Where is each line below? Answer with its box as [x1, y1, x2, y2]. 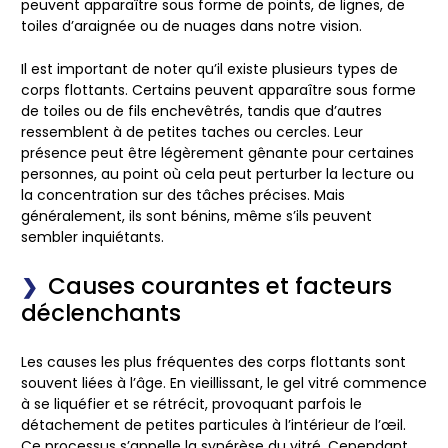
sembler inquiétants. [21, 227, 164, 248]
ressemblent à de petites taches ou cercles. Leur [21, 122, 363, 143]
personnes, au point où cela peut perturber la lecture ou [21, 164, 414, 185]
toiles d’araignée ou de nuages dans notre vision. [21, 15, 362, 36]
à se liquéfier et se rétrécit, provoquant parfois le [21, 394, 362, 415]
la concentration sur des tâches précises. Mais [21, 185, 345, 206]
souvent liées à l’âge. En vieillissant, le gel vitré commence [21, 373, 427, 394]
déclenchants [21, 297, 181, 330]
